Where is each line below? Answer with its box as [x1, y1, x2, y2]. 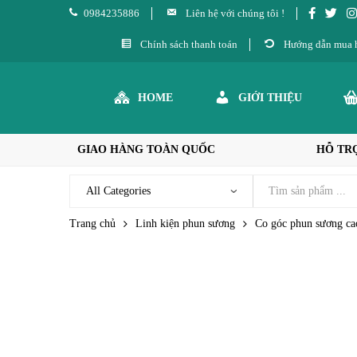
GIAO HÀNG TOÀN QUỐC [77, 143, 215, 155]
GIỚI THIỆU [238, 92, 302, 104]
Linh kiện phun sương [135, 218, 235, 229]
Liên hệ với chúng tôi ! [186, 7, 284, 19]
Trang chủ [69, 218, 116, 229]
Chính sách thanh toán [140, 38, 237, 50]
